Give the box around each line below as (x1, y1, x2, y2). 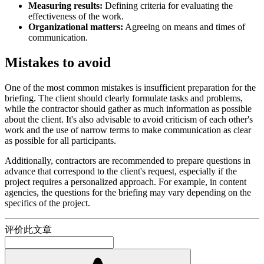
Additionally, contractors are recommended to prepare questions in (5, 156, 250, 166)
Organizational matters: (28, 22, 123, 32)
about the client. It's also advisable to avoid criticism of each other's (5, 114, 253, 125)
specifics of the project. (5, 198, 90, 209)
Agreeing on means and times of (123, 22, 245, 32)
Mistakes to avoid (5, 55, 111, 71)
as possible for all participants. (5, 136, 116, 146)
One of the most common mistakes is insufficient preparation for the (5, 82, 256, 93)
